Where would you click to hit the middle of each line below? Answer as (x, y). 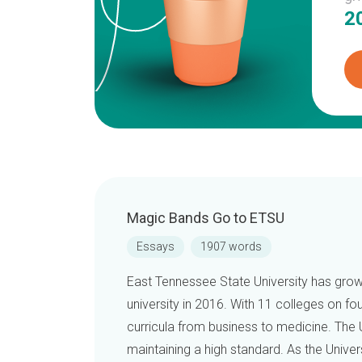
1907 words (231, 246)
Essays (156, 246)
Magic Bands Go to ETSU (206, 218)
